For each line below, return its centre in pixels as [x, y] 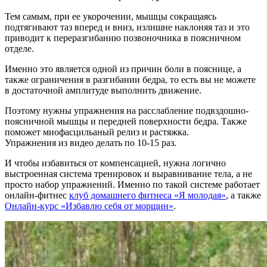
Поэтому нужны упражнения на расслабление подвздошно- [127, 111]
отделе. [19, 49]
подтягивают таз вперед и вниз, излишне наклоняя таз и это [127, 27]
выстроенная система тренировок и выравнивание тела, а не [128, 174]
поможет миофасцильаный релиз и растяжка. [97, 132]
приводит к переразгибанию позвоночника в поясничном [123, 38]
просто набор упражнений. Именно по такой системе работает [132, 185]
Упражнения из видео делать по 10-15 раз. [91, 143]
